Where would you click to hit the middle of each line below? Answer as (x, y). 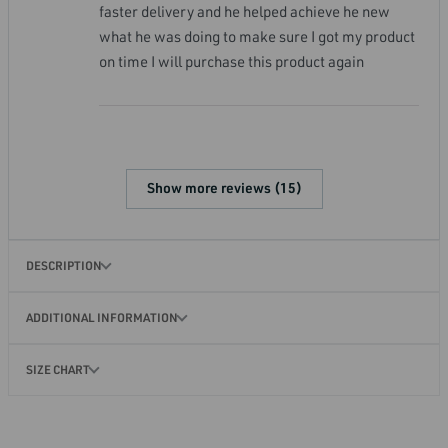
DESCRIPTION (64, 265)
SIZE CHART (58, 369)
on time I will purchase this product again (231, 61)
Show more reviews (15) (224, 188)
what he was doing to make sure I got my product (257, 36)
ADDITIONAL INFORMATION (102, 317)
